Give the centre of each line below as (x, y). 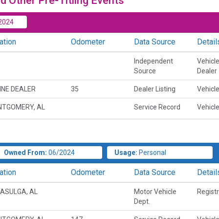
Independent (153, 61)
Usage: (126, 152)
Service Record (157, 107)
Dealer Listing (154, 89)
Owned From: (25, 152)
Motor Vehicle (155, 191)
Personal (152, 152)
